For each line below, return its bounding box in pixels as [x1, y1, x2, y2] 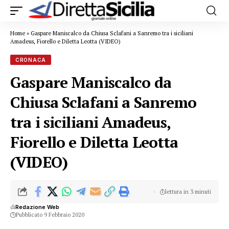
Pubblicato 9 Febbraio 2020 [16, 211, 84, 218]
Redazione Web [15, 203, 59, 211]
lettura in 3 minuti [165, 188, 211, 195]
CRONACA [15, 57, 46, 63]
